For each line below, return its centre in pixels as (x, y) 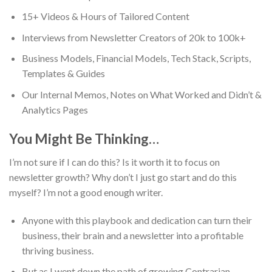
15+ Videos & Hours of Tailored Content (105, 16)
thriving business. (57, 250)
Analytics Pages (55, 109)
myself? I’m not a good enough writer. (86, 192)
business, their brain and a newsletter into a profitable (132, 235)
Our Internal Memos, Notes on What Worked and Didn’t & (141, 94)
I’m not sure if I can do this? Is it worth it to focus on (114, 161)
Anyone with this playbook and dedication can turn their (137, 220)
